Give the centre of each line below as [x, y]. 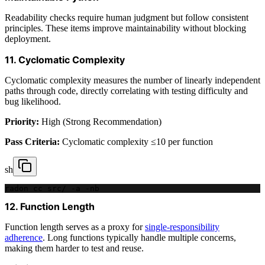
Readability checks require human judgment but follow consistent [127, 17]
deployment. [28, 38]
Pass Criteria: [32, 141]
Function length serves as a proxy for [75, 227]
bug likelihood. [33, 101]
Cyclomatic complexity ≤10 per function [136, 141]
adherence [24, 237]
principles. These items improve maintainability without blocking [125, 28]
